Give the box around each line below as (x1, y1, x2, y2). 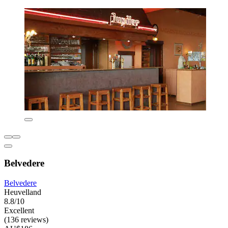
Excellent (4, 206, 34, 215)
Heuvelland (4, 187, 41, 196)
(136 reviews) (4, 215, 48, 224)
